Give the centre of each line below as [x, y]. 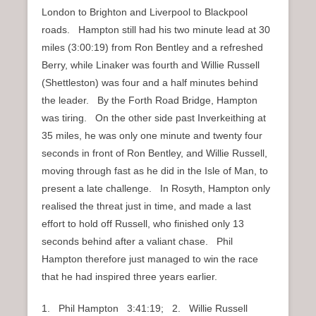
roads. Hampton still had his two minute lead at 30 [156, 30]
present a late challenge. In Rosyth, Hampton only [156, 189]
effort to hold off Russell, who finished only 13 [143, 224]
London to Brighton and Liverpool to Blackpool [145, 12]
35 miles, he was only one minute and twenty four [152, 136]
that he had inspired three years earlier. [129, 277]
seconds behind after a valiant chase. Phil [137, 242]
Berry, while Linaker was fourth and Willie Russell [151, 65]
